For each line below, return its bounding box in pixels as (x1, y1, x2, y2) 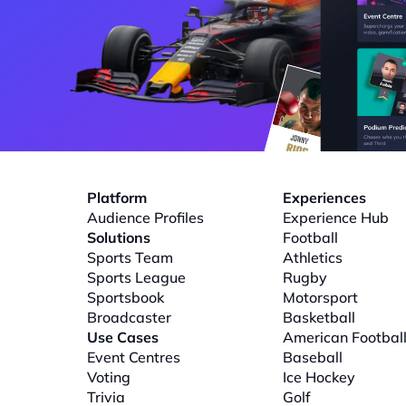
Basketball (283, 308, 355, 326)
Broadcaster (87, 308, 171, 326)
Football (283, 228, 338, 246)
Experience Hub (283, 208, 389, 227)
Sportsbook (87, 288, 164, 306)
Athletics (283, 248, 343, 266)
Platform (87, 188, 147, 207)
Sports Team (87, 248, 173, 266)
